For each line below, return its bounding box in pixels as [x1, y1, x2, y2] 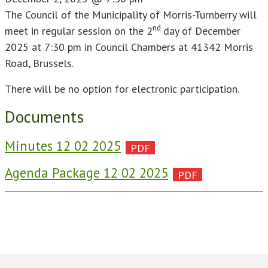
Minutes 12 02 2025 [5, 137, 121, 154]
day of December [163, 24, 240, 38]
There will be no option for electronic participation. [5, 82, 239, 96]
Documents [5, 106, 84, 127]
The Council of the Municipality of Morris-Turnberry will [5, 8, 257, 22]
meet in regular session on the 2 [5, 24, 153, 38]
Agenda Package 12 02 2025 [5, 164, 168, 181]
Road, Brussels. [5, 56, 74, 70]
